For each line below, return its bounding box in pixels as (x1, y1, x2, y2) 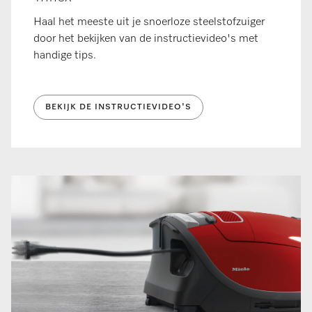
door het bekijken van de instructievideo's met (33, 33, 258, 45)
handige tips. (33, 50, 99, 62)
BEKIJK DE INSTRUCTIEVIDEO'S (45, 103, 192, 112)
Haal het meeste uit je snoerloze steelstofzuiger (33, 17, 265, 29)
